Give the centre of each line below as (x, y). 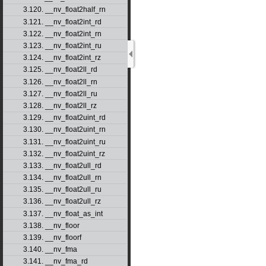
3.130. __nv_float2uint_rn (64, 130)
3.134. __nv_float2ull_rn (62, 178)
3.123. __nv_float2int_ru (62, 46)
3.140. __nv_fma (50, 250)
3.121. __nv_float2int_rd (62, 22)
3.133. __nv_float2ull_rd (62, 165)
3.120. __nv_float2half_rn (64, 10)
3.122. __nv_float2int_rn (62, 34)
